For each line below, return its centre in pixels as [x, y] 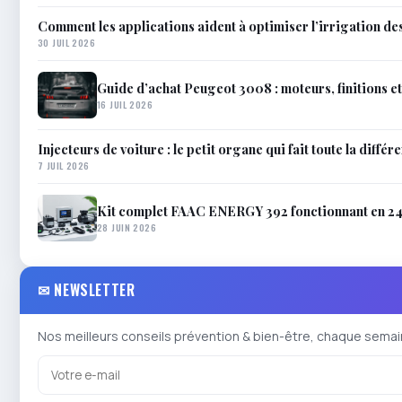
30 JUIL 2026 [67, 43]
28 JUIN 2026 [127, 227]
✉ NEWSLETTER [87, 290]
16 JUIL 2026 [125, 104]
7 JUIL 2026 [64, 166]
